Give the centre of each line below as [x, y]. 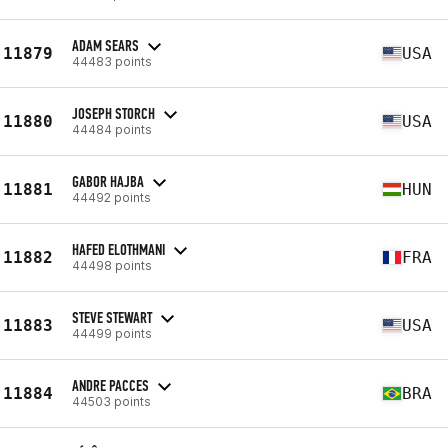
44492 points [111, 197]
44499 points [112, 333]
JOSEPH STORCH [113, 113]
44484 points [112, 129]
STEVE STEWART [112, 317]
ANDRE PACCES [110, 385]
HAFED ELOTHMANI [118, 249]
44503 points [111, 401]
